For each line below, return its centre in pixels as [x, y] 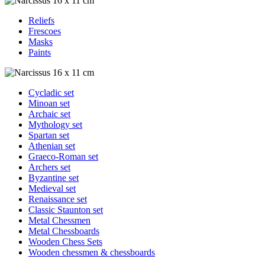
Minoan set [49, 103]
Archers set [49, 167]
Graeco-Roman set [63, 156]
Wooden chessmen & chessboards [92, 252]
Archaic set [49, 114]
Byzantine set [54, 178]
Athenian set [52, 146]
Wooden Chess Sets [65, 242]
